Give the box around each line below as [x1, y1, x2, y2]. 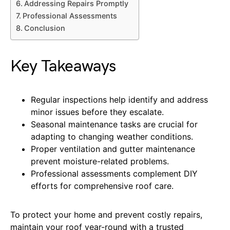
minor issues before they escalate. [31, 106, 164, 117]
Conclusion [24, 23, 65, 32]
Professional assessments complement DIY [31, 168, 198, 179]
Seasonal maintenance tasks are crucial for [31, 119, 198, 129]
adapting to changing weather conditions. [31, 131, 193, 142]
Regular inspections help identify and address [31, 94, 208, 105]
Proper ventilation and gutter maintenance [31, 143, 195, 154]
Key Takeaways [10, 56, 116, 76]
